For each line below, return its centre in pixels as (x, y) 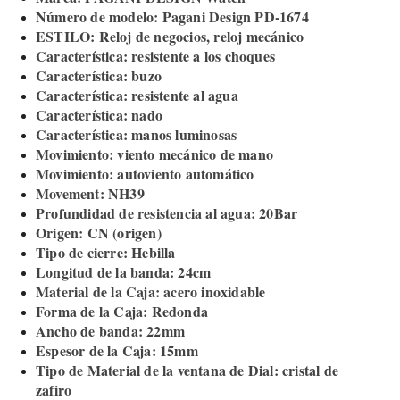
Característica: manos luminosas (137, 134)
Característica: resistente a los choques (155, 55)
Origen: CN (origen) (99, 232)
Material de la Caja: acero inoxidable (151, 291)
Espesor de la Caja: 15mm (117, 350)
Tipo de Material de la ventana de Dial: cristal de (187, 370)
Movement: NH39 (90, 193)
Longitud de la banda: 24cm (124, 271)
